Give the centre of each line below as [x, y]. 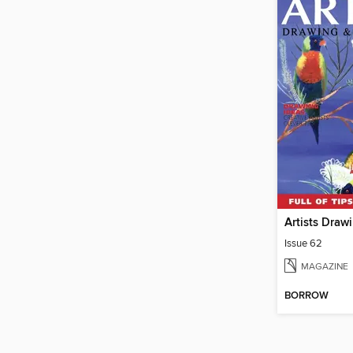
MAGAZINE [325, 267]
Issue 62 [303, 244]
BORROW [307, 296]
